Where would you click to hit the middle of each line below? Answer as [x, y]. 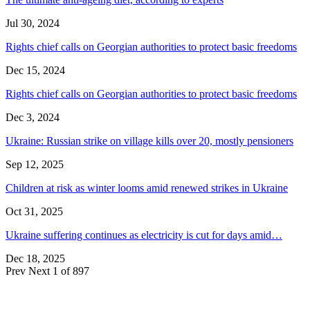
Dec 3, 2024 [33, 118]
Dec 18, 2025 [35, 259]
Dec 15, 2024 [35, 71]
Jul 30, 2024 [33, 24]
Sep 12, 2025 [35, 165]
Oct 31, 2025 [34, 212]
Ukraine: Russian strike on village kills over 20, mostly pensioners [149, 141]
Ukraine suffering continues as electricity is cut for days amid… [144, 235]
